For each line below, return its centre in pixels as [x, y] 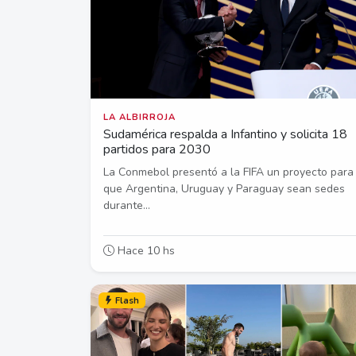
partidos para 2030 [157, 150]
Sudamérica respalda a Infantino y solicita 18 [225, 135]
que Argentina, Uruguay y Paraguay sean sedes [224, 189]
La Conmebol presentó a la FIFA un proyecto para [228, 172]
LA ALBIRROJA [139, 118]
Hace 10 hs [145, 251]
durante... [127, 206]
